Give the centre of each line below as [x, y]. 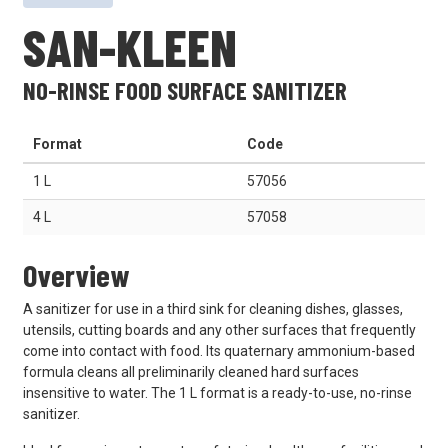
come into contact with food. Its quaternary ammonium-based [218, 351]
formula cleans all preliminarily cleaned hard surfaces [190, 372]
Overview [75, 274]
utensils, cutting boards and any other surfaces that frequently [219, 330]
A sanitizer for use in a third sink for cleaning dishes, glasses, [212, 309]
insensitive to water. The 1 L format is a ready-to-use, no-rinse [217, 393]
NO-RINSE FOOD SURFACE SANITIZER [184, 90]
